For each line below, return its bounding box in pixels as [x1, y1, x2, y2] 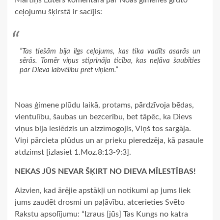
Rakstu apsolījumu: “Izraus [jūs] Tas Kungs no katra [15, 210, 188, 218]
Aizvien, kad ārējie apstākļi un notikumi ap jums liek [15, 186, 191, 194]
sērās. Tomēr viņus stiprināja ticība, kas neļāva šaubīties [19, 57, 201, 65]
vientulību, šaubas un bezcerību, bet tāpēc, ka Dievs [15, 112, 192, 121]
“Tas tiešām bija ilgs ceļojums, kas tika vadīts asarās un [19, 48, 201, 55]
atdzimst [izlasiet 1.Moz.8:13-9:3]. [15, 148, 131, 156]
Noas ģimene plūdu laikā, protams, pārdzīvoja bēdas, [15, 101, 194, 109]
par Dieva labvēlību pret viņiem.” [19, 66, 118, 74]
